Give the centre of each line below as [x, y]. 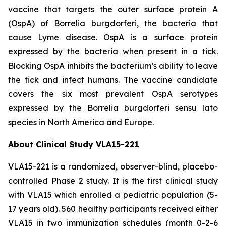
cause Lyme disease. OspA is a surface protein [113, 38]
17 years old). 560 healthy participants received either [113, 209]
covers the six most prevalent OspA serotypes [113, 94]
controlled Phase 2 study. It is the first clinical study [113, 181]
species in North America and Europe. [82, 122]
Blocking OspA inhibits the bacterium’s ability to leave [113, 66]
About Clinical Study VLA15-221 [74, 145]
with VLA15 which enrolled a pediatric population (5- [113, 195]
